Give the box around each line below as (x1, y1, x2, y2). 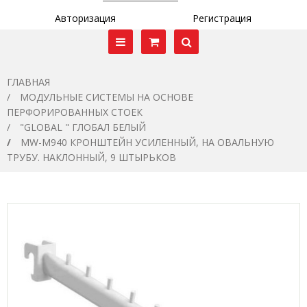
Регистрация (192, 12, 251, 25)
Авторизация (55, 12, 116, 25)
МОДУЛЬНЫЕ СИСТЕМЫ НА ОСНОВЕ (20, 90, 193, 103)
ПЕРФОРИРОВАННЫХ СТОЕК (7, 106, 143, 119)
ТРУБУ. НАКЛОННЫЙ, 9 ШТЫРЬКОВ (7, 151, 176, 164)
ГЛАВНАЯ (7, 75, 50, 88)
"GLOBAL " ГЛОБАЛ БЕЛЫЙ (20, 121, 146, 134)
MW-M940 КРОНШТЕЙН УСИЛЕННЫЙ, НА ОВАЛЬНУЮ (21, 136, 274, 149)
